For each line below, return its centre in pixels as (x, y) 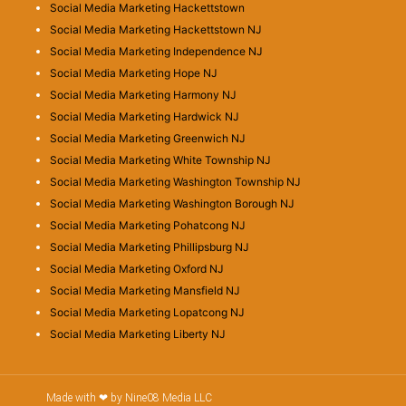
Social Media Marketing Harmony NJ (143, 94)
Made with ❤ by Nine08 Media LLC (129, 397)
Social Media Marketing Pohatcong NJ (147, 225)
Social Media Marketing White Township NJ (160, 159)
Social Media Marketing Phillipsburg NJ (149, 246)
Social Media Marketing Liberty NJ (137, 333)
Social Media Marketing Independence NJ (156, 51)
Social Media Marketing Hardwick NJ (144, 116)
